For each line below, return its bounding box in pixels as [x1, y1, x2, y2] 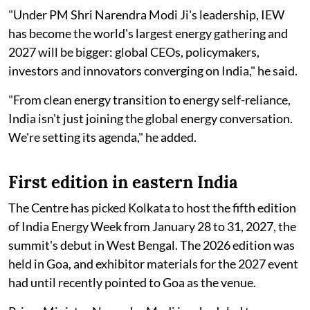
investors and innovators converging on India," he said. [8, 63, 298, 79]
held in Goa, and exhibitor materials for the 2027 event [8, 256, 298, 272]
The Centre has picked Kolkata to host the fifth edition [8, 200, 296, 216]
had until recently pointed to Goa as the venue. [8, 275, 256, 291]
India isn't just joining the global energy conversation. [8, 111, 293, 127]
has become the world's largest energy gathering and [8, 26, 288, 42]
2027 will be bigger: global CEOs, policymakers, [8, 44, 259, 60]
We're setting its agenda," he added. [8, 129, 197, 145]
